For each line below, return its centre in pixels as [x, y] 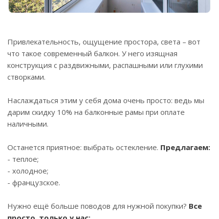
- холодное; [28, 171]
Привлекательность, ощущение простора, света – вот [104, 42]
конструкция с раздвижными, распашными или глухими [105, 65]
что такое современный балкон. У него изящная [92, 54]
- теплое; [23, 159]
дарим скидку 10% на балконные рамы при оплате [96, 112]
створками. [26, 77]
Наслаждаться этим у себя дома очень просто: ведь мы [106, 100]
